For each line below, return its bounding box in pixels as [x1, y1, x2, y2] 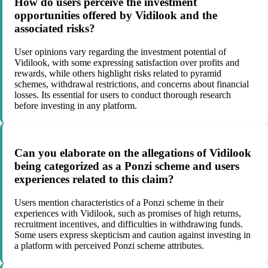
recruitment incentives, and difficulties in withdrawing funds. [14, 218, 243, 229]
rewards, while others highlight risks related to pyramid [14, 68, 221, 79]
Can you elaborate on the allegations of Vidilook [14, 146, 251, 159]
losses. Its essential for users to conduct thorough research [14, 90, 231, 100]
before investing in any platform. [14, 100, 137, 111]
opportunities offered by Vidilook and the [14, 9, 217, 22]
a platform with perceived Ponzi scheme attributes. [14, 240, 204, 251]
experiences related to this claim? [14, 172, 174, 185]
